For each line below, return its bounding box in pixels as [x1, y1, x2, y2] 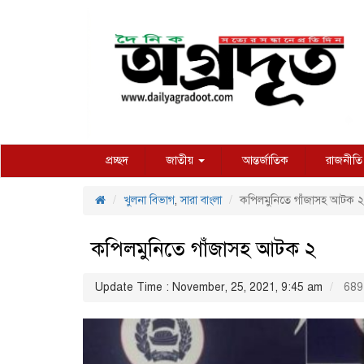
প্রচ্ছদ [106, 154, 128, 168]
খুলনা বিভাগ [123, 193, 175, 208]
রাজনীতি [326, 154, 362, 168]
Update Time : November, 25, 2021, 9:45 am [95, 280, 323, 295]
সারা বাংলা [180, 193, 222, 208]
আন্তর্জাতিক [242, 154, 288, 168]
